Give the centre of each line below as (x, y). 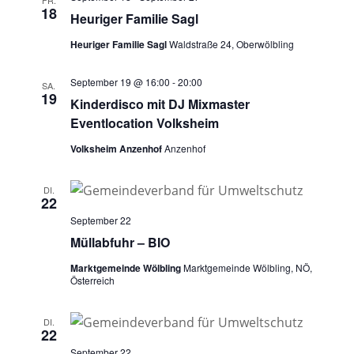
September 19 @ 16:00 (120, 82)
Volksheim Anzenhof (117, 149)
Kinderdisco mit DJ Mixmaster (160, 104)
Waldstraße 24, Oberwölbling (231, 44)
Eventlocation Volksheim (144, 123)
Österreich (92, 281)
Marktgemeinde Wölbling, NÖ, (247, 268)
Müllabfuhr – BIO (120, 243)
